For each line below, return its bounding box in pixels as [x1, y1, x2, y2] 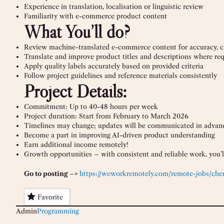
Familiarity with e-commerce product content [24, 12, 167, 20]
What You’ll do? [24, 20, 130, 43]
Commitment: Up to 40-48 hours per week [24, 102, 158, 111]
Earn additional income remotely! [24, 140, 128, 149]
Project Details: [24, 80, 126, 103]
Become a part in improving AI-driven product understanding [24, 131, 215, 139]
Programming [37, 207, 79, 215]
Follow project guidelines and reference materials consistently [24, 71, 217, 80]
